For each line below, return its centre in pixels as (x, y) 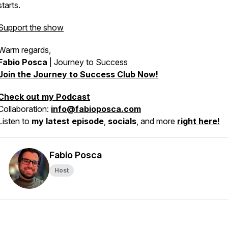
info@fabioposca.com (96, 109)
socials (122, 121)
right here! (198, 121)
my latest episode (68, 121)
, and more (157, 121)
